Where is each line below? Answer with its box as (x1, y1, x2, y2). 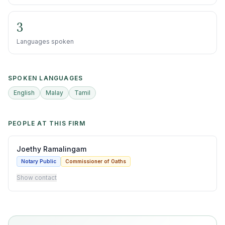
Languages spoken (17, 38, 74, 45)
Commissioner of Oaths (65, 158, 126, 164)
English (14, 89, 35, 96)
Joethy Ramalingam (17, 145, 86, 153)
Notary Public (21, 158, 56, 164)
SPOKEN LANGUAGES (8, 74, 83, 82)
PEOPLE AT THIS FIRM (8, 120, 85, 127)
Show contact (17, 174, 57, 181)
